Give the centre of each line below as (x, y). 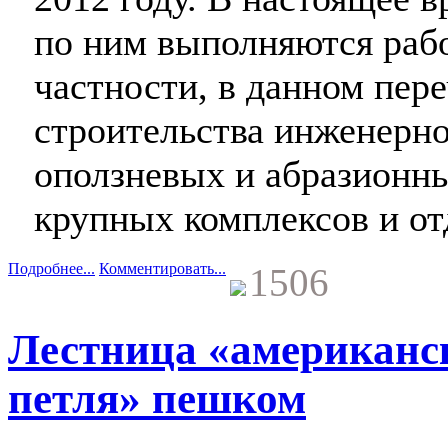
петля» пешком (157, 398)
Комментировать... (162, 269)
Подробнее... (51, 269)
